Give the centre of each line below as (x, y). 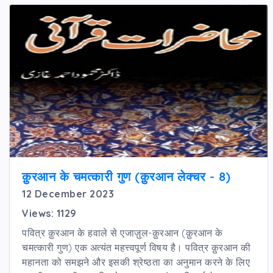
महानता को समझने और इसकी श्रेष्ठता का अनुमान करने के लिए (136, 262)
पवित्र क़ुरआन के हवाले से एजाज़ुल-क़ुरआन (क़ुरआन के (122, 232)
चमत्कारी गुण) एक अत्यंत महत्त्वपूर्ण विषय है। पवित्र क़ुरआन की (136, 247)
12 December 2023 (68, 193)
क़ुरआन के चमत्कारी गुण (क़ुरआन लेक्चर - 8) (126, 176)
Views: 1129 (49, 213)
